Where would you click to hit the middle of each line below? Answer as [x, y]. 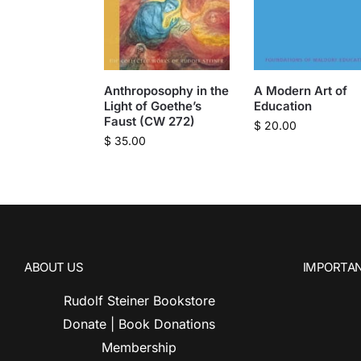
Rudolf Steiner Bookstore [139, 300]
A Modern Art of [300, 90]
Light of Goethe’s [152, 106]
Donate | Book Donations [139, 324]
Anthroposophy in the [166, 90]
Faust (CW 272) [149, 121]
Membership [139, 347]
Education [282, 106]
